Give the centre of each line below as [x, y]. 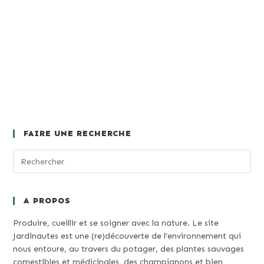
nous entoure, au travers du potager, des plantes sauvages [129, 249]
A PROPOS [47, 201]
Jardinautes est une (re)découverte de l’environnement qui [127, 236]
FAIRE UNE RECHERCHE [78, 134]
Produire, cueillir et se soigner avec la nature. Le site [116, 223]
